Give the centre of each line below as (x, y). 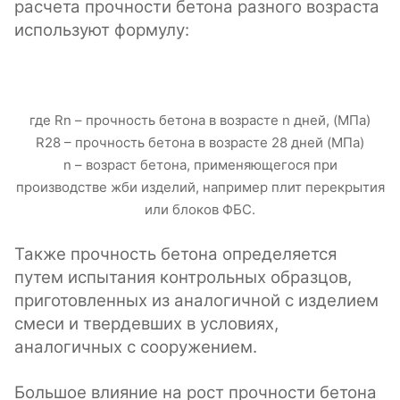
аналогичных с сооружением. (136, 347)
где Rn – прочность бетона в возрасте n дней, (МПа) (200, 121)
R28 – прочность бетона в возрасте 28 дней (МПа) (200, 143)
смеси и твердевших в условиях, (146, 324)
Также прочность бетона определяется (175, 254)
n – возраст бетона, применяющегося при (200, 165)
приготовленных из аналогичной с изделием (196, 301)
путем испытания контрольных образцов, (183, 278)
